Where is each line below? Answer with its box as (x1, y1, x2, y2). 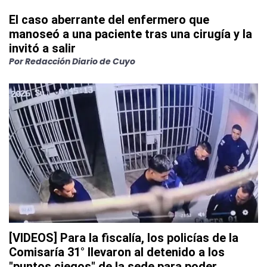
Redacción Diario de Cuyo (25, 55, 135, 68)
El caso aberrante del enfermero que (9, 13, 209, 27)
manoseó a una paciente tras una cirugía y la (9, 27, 252, 42)
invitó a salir (9, 41, 76, 56)
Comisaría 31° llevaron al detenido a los (9, 245, 225, 260)
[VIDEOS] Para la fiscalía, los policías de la (9, 231, 238, 246)
